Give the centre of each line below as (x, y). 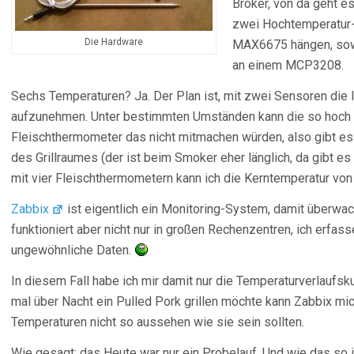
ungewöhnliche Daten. (73, 250)
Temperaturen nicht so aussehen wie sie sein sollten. (158, 322)
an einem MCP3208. (288, 65)
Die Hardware (114, 42)
